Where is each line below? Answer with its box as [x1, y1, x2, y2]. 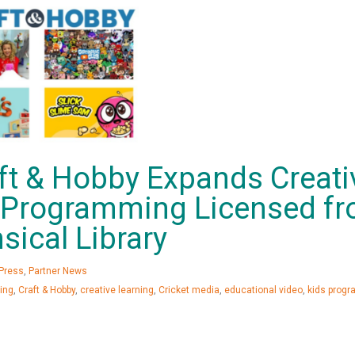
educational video [224, 284, 303, 296]
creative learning [80, 284, 154, 296]
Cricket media [158, 284, 219, 296]
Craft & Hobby [18, 284, 75, 296]
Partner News [29, 265, 87, 277]
